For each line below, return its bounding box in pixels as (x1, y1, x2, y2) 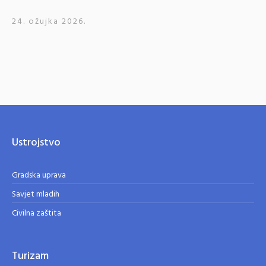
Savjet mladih (12, 188, 60, 201)
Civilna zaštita (12, 207, 62, 220)
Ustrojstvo (12, 134, 61, 151)
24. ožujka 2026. (12, 15, 86, 28)
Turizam (12, 248, 49, 265)
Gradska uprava (12, 169, 66, 182)
